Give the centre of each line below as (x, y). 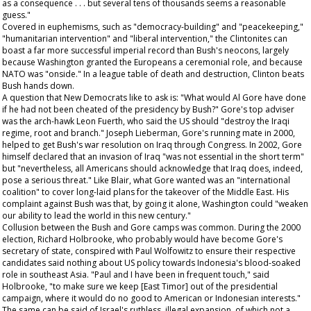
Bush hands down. (38, 86)
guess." (16, 15)
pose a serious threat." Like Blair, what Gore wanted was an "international (146, 180)
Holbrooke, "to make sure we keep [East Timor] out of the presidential (140, 286)
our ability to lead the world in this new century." (96, 216)
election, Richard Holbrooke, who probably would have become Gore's (142, 239)
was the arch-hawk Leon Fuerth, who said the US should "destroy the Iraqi (146, 121)
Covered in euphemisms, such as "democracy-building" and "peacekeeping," (153, 27)
